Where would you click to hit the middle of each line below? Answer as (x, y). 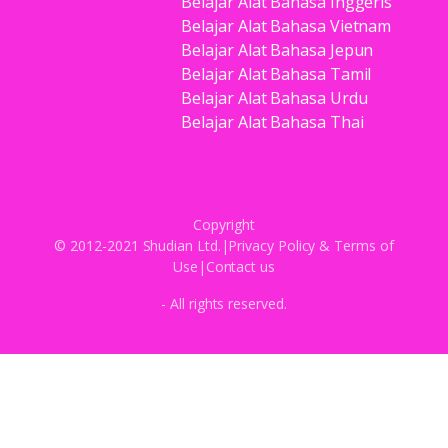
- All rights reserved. (224, 304)
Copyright (224, 225)
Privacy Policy (272, 246)
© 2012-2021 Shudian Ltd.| (141, 246)
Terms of (364, 246)
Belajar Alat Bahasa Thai (272, 122)
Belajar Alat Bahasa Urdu (274, 98)
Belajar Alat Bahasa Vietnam (286, 26)
